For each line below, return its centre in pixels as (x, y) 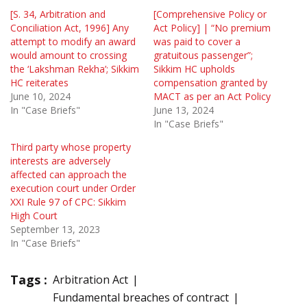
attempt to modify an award (73, 42)
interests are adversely (60, 161)
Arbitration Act (90, 280)
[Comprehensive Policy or (210, 14)
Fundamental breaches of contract (141, 298)
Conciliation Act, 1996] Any (70, 28)
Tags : (29, 280)
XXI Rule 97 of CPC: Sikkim (68, 202)
